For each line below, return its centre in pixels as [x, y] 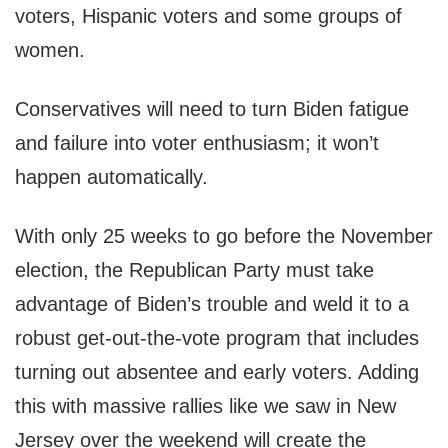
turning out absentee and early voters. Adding [217, 372]
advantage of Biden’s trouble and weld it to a [212, 304]
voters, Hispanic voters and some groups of [208, 16]
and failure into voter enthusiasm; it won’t [197, 143]
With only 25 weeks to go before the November [224, 236]
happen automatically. [111, 177]
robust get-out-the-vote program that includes [217, 338]
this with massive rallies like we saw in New [205, 406]
